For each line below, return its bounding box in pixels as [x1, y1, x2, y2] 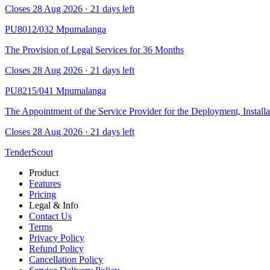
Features [29, 178, 61, 189]
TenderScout [5, 146, 53, 157]
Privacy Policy [29, 232, 84, 243]
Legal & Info [29, 199, 78, 210]
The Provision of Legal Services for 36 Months [5, 44, 184, 55]
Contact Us [29, 210, 72, 221]
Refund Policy [29, 243, 84, 254]
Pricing [29, 189, 56, 199]
